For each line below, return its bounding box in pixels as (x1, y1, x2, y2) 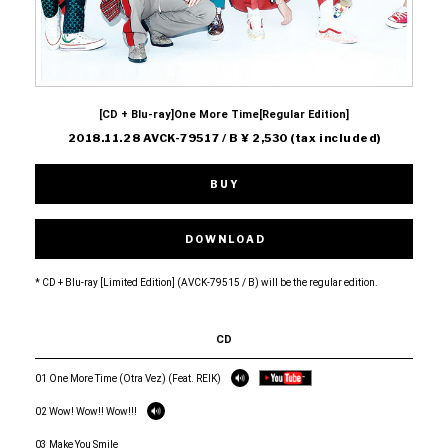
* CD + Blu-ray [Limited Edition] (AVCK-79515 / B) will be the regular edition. (35, 276, 378, 288)
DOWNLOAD (184, 232, 266, 245)
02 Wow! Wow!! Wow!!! (35, 405, 137, 417)
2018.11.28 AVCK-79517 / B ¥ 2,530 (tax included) (67, 130, 381, 145)
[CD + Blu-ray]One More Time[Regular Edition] (99, 107, 349, 121)
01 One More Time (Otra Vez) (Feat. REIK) (35, 372, 221, 384)
